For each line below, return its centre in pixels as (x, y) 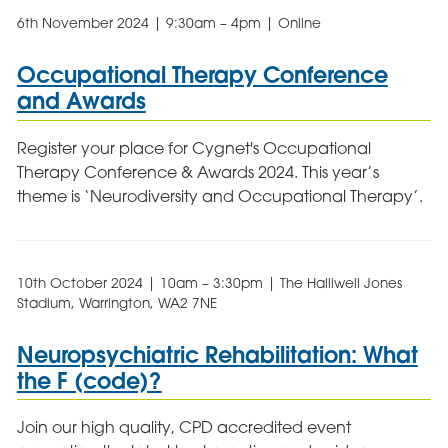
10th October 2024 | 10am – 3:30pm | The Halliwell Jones (209, 282)
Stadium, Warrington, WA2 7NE (116, 302)
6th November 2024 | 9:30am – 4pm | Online (168, 22)
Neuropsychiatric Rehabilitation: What (217, 354)
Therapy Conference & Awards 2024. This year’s (197, 171)
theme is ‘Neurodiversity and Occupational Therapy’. (219, 195)
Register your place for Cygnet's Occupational (193, 147)
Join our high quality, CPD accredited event (183, 427)
